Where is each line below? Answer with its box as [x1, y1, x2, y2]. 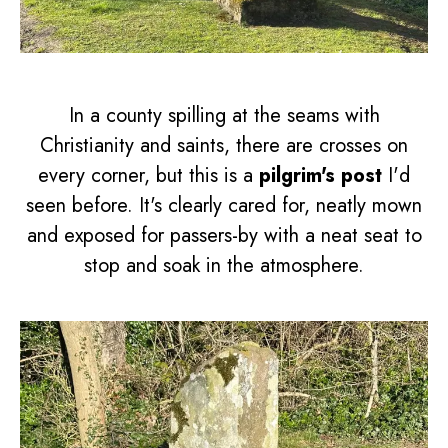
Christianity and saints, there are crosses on [40, 131, 408, 161]
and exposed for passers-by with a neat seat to [26, 221, 422, 251]
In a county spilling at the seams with [68, 101, 380, 131]
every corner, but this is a [38, 161, 259, 191]
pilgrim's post [259, 161, 382, 191]
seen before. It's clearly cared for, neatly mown [26, 191, 422, 221]
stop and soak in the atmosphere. [84, 251, 364, 281]
